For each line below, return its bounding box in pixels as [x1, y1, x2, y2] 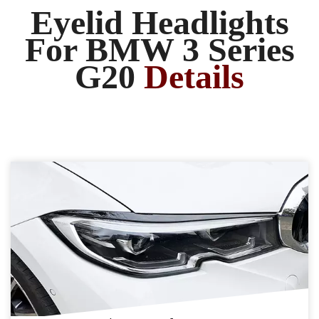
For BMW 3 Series [24, 31, 295, 68]
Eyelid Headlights [30, 4, 289, 41]
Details [144, 58, 244, 95]
